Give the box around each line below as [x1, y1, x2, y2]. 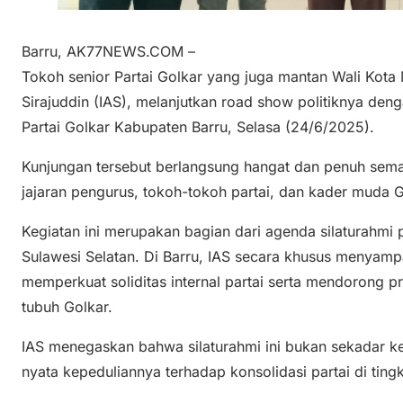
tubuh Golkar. [22, 297, 112, 316]
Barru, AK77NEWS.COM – [22, 41, 195, 60]
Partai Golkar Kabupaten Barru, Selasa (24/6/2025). [22, 117, 374, 136]
